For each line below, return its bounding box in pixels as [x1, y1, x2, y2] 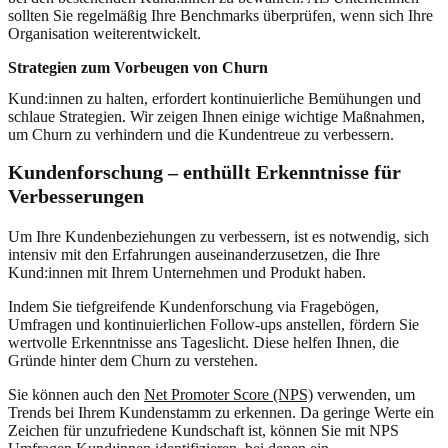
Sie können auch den [8, 385, 144, 403]
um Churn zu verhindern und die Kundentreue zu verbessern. [8, 125, 394, 143]
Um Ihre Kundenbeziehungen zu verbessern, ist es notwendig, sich [8, 227, 429, 245]
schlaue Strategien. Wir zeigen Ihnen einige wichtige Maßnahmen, [8, 107, 425, 125]
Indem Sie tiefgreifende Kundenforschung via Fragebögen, [8, 297, 379, 315]
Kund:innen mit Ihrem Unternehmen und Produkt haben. [8, 263, 366, 281]
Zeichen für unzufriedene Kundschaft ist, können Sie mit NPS [8, 421, 399, 439]
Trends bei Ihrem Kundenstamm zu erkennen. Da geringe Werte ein [8, 403, 434, 421]
